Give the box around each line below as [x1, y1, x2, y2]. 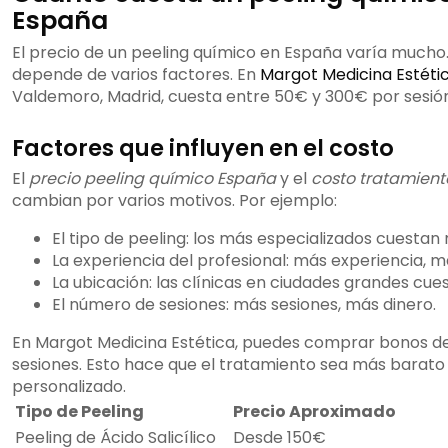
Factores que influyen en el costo [12, 132, 394, 165]
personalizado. [12, 375, 126, 399]
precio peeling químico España [29, 167, 276, 191]
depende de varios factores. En [12, 63, 260, 87]
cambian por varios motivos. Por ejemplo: [12, 189, 337, 213]
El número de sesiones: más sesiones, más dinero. [52, 293, 436, 317]
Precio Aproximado [233, 400, 396, 424]
